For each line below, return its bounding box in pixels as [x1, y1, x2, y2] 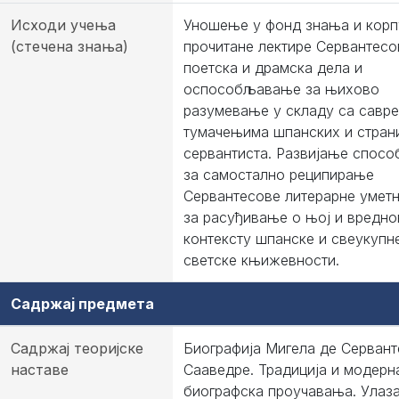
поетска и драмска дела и [183, 59, 362, 77]
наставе [11, 361, 69, 379]
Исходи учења [11, 16, 116, 34]
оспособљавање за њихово [183, 80, 379, 98]
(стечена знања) [11, 37, 128, 55]
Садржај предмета [11, 295, 154, 313]
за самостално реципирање [183, 166, 374, 183]
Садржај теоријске [11, 339, 143, 357]
